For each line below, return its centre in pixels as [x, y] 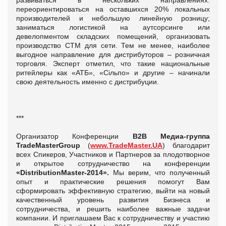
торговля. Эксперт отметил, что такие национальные [113, 63]
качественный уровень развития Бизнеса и [113, 200]
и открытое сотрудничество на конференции [113, 163]
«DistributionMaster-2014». [65, 172]
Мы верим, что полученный [161, 172]
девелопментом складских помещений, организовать [113, 36]
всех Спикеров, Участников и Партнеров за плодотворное [113, 154]
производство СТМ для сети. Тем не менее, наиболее [113, 45]
